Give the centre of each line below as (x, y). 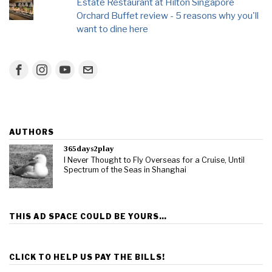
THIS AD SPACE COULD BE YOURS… (88, 216)
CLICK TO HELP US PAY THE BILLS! (87, 257)
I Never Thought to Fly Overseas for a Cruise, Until (154, 160)
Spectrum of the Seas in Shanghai (125, 169)
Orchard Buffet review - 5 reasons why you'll (168, 15)
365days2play (89, 148)
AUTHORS (32, 132)
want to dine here (113, 29)
